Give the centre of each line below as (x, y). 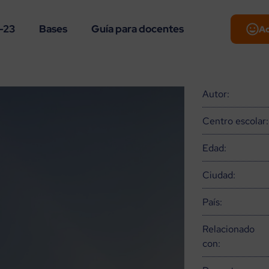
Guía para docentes (138, 29)
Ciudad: (219, 175)
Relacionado (229, 229)
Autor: (216, 94)
